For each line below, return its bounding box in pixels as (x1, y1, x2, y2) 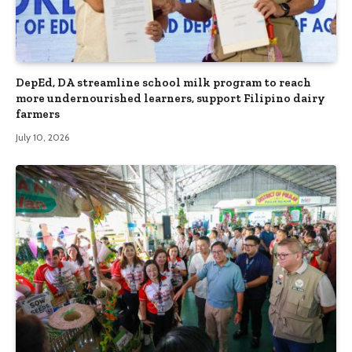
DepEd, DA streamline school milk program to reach (16, 75, 311, 90)
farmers (16, 107, 60, 122)
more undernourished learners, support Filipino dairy (16, 91, 325, 106)
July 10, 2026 (16, 131, 69, 144)
